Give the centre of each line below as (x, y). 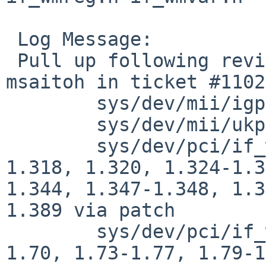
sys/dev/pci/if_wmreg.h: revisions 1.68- (12, 231)
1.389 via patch (91, 210)
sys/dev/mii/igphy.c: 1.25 (12, 103)
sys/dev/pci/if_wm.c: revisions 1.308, (12, 146)
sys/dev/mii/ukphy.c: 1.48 (12, 124)
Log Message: (12, 39)
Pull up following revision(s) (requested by (12, 60)
